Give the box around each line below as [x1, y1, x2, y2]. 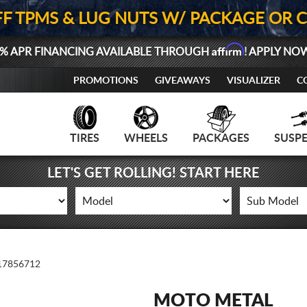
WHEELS [124, 133, 168, 144]
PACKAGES [193, 133, 249, 144]
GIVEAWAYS [155, 76, 210, 86]
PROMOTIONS [73, 76, 138, 86]
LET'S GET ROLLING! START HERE [47, 167, 260, 180]
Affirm [211, 42, 244, 56]
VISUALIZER [227, 76, 280, 86]
